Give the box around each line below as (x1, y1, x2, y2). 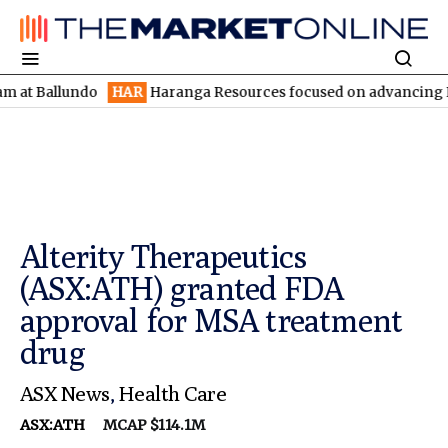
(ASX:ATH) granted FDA (20, 269, 344, 308)
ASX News (20, 381, 110, 407)
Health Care (118, 381, 227, 407)
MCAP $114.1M (88, 416, 205, 435)
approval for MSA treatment (20, 301, 403, 340)
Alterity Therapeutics (20, 237, 308, 276)
